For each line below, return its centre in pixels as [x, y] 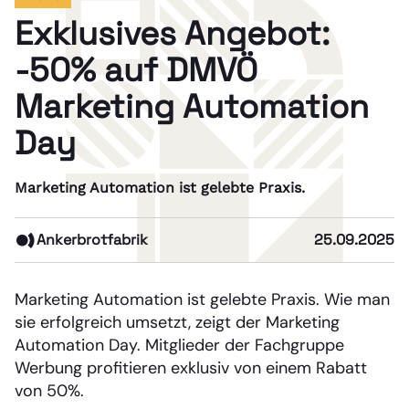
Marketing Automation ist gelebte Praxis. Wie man [202, 299]
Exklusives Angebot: [172, 33]
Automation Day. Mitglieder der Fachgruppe [179, 345]
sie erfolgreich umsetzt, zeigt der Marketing [177, 322]
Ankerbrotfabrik [92, 239]
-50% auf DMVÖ [136, 70]
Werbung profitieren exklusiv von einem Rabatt [191, 367]
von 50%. [49, 390]
